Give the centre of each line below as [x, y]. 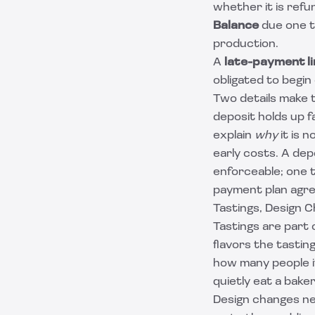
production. [246, 44]
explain [234, 136]
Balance [236, 26]
